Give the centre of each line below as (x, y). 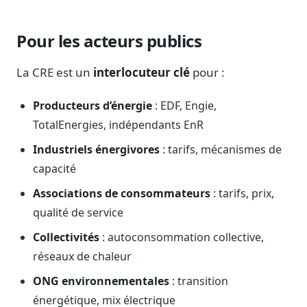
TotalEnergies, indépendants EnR (118, 125)
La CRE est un (55, 73)
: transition (199, 281)
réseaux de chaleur (82, 257)
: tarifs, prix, (242, 194)
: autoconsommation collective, (182, 237)
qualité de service (78, 213)
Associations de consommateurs (122, 194)
